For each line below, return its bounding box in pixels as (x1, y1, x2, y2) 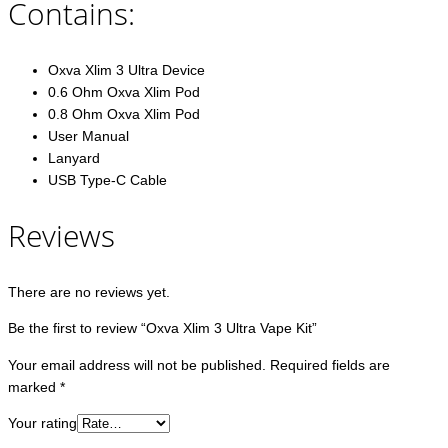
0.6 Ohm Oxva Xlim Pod (48, 84, 200, 101)
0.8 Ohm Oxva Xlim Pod (48, 106, 200, 123)
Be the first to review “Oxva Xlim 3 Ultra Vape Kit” (8, 319, 317, 336)
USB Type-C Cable (48, 172, 167, 189)
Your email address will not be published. (8, 356, 266, 373)
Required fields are (270, 356, 390, 373)
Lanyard (48, 150, 100, 167)
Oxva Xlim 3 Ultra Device (48, 62, 205, 79)
